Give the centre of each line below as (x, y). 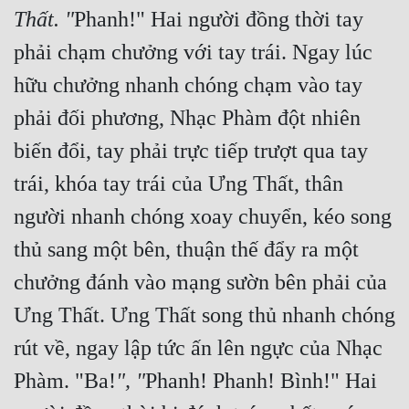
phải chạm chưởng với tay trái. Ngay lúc (193, 52)
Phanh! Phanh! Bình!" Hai (261, 381)
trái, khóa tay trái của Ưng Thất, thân (178, 184)
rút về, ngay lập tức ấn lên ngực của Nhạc (198, 348)
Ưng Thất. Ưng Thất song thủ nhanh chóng (204, 315)
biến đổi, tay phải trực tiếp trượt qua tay (191, 151)
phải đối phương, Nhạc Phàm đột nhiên (187, 118)
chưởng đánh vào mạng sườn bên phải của (200, 283)
